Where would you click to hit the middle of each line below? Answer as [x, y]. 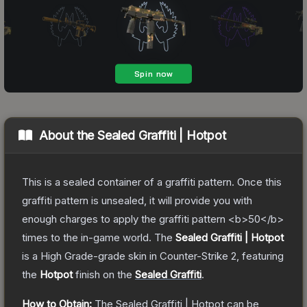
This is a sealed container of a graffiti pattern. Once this [152, 182]
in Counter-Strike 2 [192, 256]
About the [68, 135]
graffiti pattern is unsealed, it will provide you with [137, 200]
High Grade [67, 256]
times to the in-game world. [87, 237]
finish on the [104, 274]
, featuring [260, 256]
